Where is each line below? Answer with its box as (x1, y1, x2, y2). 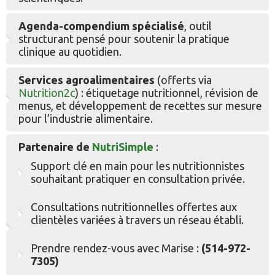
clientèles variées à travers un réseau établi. (31, 214, 244, 226)
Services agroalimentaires (18, 74, 155, 86)
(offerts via (155, 74, 212, 86)
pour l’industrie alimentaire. (18, 112, 153, 125)
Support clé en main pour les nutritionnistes (31, 160, 244, 172)
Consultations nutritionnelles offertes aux (31, 201, 237, 213)
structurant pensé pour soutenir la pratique (18, 33, 230, 45)
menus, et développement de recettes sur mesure (18, 99, 262, 112)
